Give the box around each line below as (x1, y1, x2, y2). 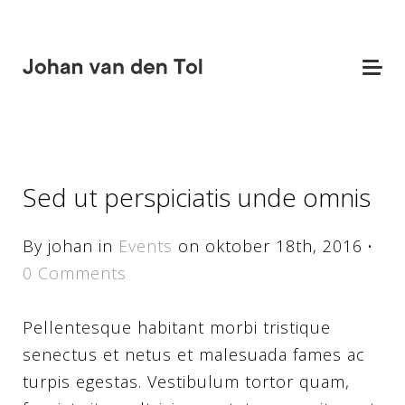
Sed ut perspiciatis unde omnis (23, 180, 371, 214)
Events (118, 235, 173, 257)
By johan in (23, 235, 118, 257)
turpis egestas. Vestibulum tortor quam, (23, 371, 350, 392)
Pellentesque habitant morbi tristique (23, 316, 331, 338)
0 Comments (23, 262, 127, 284)
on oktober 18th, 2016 (173, 235, 368, 257)
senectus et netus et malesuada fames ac (23, 344, 365, 365)
